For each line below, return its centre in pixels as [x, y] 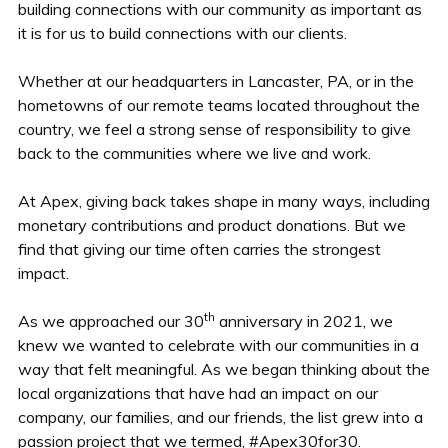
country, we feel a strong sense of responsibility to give [214, 128]
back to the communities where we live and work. [194, 152]
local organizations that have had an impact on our [197, 392]
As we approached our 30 [110, 320]
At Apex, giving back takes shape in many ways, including [223, 200]
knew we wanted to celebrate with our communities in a [218, 344]
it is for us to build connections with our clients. [182, 32]
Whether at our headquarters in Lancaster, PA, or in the [215, 80]
